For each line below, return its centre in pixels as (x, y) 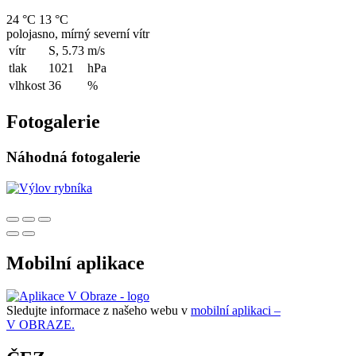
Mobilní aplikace (75, 263)
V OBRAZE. (41, 325)
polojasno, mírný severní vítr (78, 34)
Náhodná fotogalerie (73, 157)
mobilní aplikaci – (236, 311)
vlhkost (27, 86)
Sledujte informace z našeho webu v (99, 311)
